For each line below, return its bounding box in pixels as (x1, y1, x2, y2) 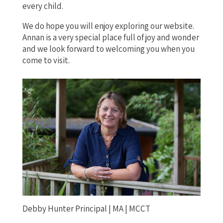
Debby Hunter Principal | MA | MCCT (22, 203, 150, 215)
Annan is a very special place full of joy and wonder (22, 32, 199, 43)
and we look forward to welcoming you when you (22, 43, 195, 54)
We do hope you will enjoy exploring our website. (22, 20, 194, 31)
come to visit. (22, 55, 70, 66)
